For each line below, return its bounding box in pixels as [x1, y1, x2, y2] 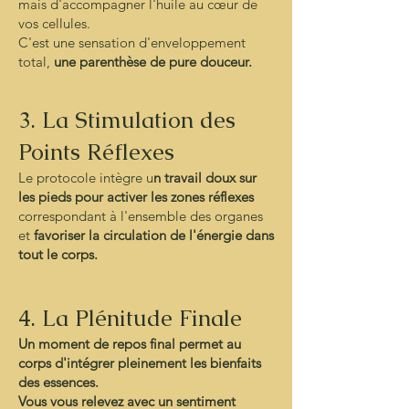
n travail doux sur [153, 169, 257, 186]
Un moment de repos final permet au [18, 335, 241, 352]
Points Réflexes [18, 137, 174, 166]
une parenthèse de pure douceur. [54, 53, 252, 70]
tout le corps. [18, 246, 98, 263]
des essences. [18, 373, 99, 391]
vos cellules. [18, 15, 90, 32]
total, [18, 53, 54, 70]
